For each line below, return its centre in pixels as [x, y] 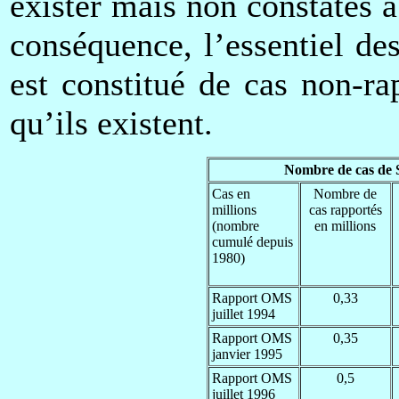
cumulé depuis [252, 241]
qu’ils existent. [111, 122]
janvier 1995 [247, 354]
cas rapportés [345, 209]
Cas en [231, 193]
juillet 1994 [243, 313]
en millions [345, 225]
